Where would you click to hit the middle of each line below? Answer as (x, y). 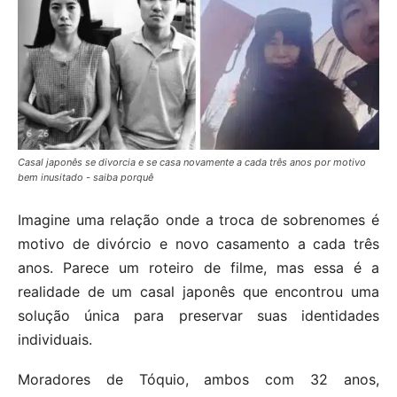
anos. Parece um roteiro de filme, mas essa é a (198, 267)
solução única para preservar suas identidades (198, 315)
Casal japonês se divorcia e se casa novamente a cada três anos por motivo (192, 162)
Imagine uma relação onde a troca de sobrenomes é (198, 219)
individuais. (55, 339)
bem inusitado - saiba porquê (86, 177)
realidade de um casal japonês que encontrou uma (198, 291)
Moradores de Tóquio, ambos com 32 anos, (198, 379)
